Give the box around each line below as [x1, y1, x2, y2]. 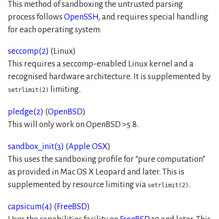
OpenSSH [64, 12, 98, 22]
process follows [8, 12, 64, 22]
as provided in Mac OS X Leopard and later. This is [8, 167, 184, 176]
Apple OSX [68, 141, 108, 151]
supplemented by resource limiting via [8, 179, 148, 189]
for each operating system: [8, 24, 101, 34]
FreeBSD [57, 202, 87, 212]
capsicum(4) [8, 202, 52, 212]
